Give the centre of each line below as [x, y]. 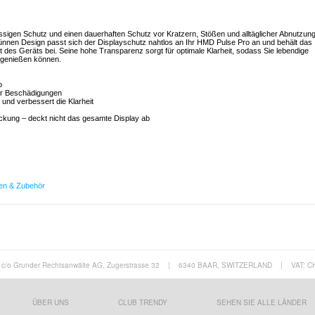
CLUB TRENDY [142, 303]
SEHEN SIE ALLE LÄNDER [261, 303]
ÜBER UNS [50, 303]
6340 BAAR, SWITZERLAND [225, 265]
